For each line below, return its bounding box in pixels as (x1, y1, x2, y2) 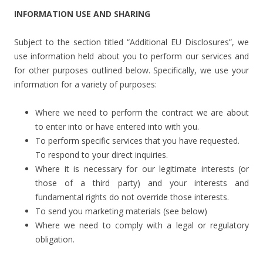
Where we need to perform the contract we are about (35, 107, 249, 118)
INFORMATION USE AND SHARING (14, 8, 150, 19)
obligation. (35, 234, 75, 245)
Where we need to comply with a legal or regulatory (35, 220, 249, 231)
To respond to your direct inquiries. (35, 149, 168, 160)
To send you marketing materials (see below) (35, 205, 207, 217)
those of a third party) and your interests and (35, 177, 249, 188)
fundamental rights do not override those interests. (35, 191, 229, 203)
